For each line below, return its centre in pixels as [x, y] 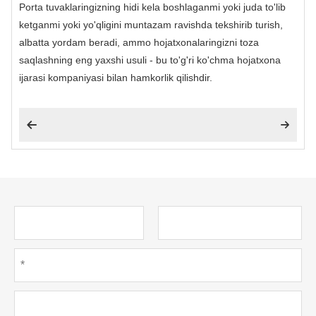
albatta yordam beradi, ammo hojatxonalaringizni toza [139, 43]
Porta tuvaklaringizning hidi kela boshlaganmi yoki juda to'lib [152, 7]
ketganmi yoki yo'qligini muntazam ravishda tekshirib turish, [151, 25]
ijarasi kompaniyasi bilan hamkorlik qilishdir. [116, 78]
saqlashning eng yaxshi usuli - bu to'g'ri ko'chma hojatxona [150, 60]
